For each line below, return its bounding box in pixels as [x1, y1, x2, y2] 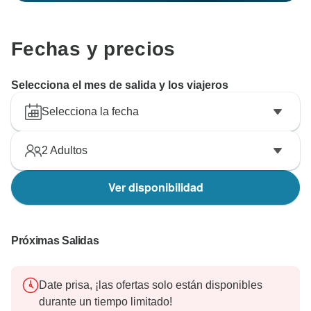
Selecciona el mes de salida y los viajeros [11, 79, 228, 92]
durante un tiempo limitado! [39, 296, 172, 308]
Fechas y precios [11, 38, 176, 60]
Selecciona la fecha [42, 106, 139, 118]
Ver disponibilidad [108, 179, 203, 196]
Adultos [48, 144, 87, 157]
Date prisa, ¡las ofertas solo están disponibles [39, 279, 262, 292]
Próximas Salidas [11, 235, 99, 247]
